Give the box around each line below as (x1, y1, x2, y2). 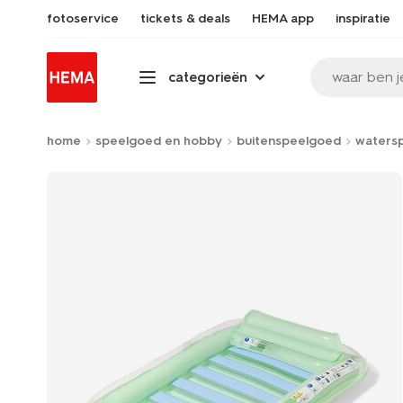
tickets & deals (140, 11, 230, 26)
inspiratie (336, 11, 390, 26)
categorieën (168, 68, 247, 85)
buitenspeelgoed (237, 133, 341, 148)
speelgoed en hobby (95, 133, 222, 148)
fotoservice (47, 11, 119, 26)
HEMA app (252, 11, 314, 26)
